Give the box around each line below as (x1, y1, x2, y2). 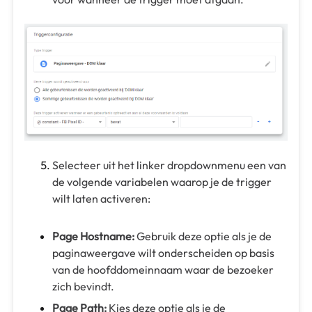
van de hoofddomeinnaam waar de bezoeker (52, 263, 274, 277)
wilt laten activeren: (52, 192, 150, 206)
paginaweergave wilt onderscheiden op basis (52, 246, 274, 260)
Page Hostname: (52, 229, 134, 244)
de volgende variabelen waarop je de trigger (52, 175, 272, 189)
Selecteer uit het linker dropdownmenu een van (52, 158, 286, 173)
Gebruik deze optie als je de (134, 229, 272, 244)
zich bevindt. (52, 279, 114, 294)
